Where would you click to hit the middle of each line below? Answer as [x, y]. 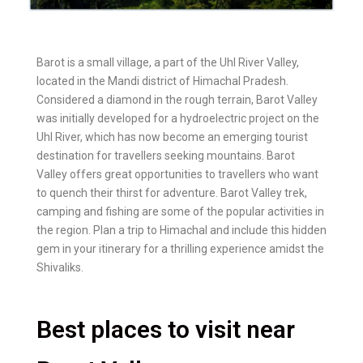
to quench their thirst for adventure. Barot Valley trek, [172, 192]
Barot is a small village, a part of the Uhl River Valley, [168, 62]
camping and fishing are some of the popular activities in [180, 211]
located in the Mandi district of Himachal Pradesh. [162, 81]
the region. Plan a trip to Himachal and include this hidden [181, 230]
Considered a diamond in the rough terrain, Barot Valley [177, 99]
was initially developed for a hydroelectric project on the [178, 118]
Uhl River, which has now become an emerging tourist [172, 137]
